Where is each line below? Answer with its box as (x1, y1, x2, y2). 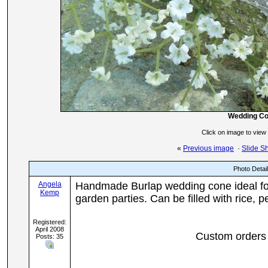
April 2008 (35, 226, 64, 233)
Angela (38, 180, 62, 188)
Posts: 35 (36, 233, 63, 240)
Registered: (33, 218, 66, 226)
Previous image (183, 144, 234, 153)
